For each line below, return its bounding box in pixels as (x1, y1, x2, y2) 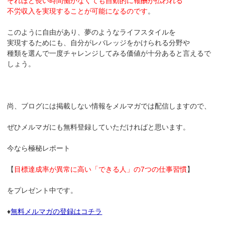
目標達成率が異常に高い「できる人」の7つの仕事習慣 (14, 165, 187, 173)
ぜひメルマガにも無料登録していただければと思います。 (7, 123, 190, 131)
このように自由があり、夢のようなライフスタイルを (7, 28, 176, 36)
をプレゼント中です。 (7, 186, 78, 194)
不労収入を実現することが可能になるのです (7, 7, 148, 15)
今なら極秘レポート (7, 144, 71, 152)
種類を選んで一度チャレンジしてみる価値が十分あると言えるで (7, 49, 211, 57)
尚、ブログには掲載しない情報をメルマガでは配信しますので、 (7, 101, 211, 110)
